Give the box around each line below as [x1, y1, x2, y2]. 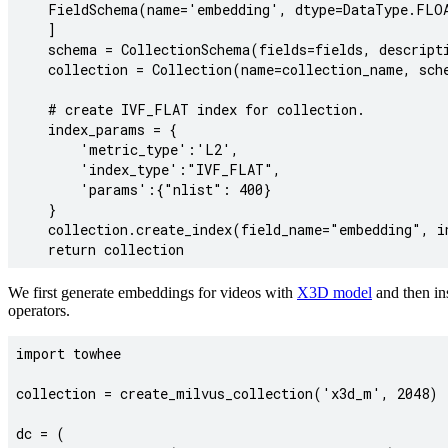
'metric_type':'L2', [16, 140, 239, 160]
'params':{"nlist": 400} [16, 180, 271, 200]
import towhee [16, 344, 121, 364]
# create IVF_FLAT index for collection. [16, 100, 365, 120]
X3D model [297, 284, 372, 302]
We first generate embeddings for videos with [8, 284, 297, 302]
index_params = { [16, 120, 177, 140]
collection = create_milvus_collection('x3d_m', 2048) [16, 384, 438, 404]
